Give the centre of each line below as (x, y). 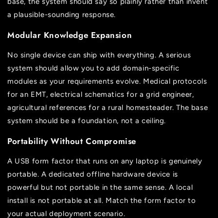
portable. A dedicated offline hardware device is (93, 174)
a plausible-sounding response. (62, 15)
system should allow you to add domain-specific (93, 68)
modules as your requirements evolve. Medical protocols (107, 82)
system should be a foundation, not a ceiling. (87, 121)
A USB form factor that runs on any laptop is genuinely (105, 161)
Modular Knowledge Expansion (70, 35)
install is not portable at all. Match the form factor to (102, 201)
